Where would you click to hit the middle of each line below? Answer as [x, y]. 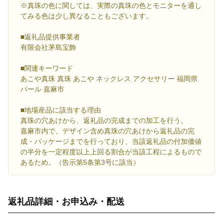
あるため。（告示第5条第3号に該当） [80, 162]
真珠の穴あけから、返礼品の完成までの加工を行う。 [104, 120]
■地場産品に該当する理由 [61, 110]
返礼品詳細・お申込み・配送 [66, 201]
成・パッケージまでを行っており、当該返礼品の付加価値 [111, 141]
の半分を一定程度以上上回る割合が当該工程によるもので [111, 152]
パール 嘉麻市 [42, 89]
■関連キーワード [47, 68]
